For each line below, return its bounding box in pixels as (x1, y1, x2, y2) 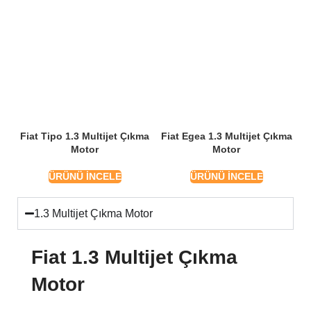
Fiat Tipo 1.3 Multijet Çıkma (20, 131, 149, 142)
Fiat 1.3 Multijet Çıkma (31, 246, 237, 269)
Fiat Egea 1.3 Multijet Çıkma (160, 131, 292, 142)
